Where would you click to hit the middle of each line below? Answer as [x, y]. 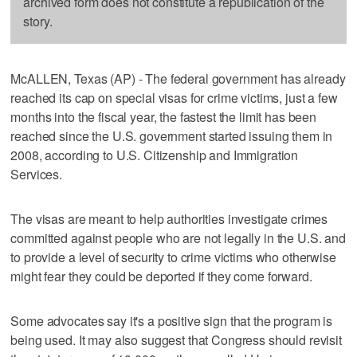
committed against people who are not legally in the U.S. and [178, 237]
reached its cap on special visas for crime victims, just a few [174, 97]
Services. [37, 174]
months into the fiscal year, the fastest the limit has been [164, 116]
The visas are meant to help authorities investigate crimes [169, 218]
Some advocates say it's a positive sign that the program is [172, 320]
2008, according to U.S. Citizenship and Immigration [155, 155]
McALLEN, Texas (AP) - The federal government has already [178, 78]
